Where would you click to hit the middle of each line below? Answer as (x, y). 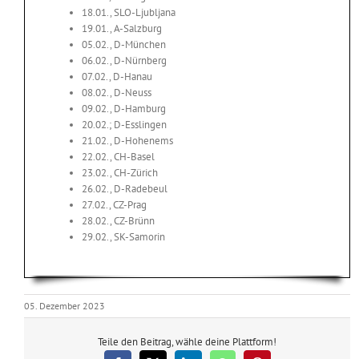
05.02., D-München (124, 45)
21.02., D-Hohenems (127, 141)
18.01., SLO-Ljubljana (129, 13)
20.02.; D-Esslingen (124, 125)
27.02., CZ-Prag (114, 205)
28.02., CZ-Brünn (118, 221)
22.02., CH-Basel (118, 157)
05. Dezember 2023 (65, 306)
